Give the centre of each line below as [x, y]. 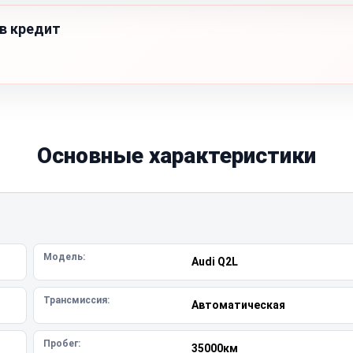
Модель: [64, 257]
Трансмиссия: [76, 300]
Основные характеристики [176, 156]
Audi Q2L [214, 262]
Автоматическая [238, 305]
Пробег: [62, 344]
